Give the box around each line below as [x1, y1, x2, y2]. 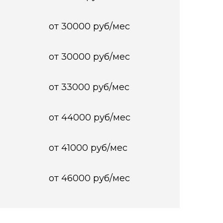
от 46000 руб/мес [48, 173, 130, 184]
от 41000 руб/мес [48, 142, 127, 153]
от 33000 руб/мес [48, 82, 129, 93]
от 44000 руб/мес [48, 112, 130, 123]
